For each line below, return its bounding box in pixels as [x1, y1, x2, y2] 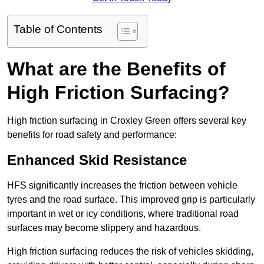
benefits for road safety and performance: [7, 130, 177, 140]
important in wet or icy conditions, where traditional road [7, 209, 239, 219]
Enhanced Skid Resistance [7, 152, 187, 169]
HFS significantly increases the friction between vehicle [7, 180, 237, 191]
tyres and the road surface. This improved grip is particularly [7, 194, 255, 205]
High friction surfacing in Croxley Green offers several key [7, 115, 246, 126]
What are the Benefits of [7, 58, 226, 80]
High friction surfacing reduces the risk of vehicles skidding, [7, 246, 253, 257]
